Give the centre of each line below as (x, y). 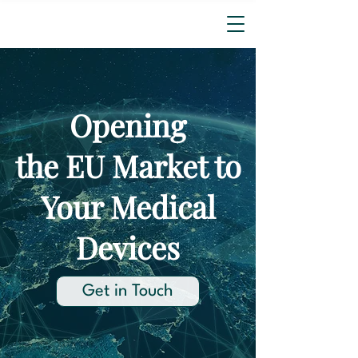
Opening (128, 125)
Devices (128, 247)
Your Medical (128, 207)
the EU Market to (128, 166)
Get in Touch (128, 291)
